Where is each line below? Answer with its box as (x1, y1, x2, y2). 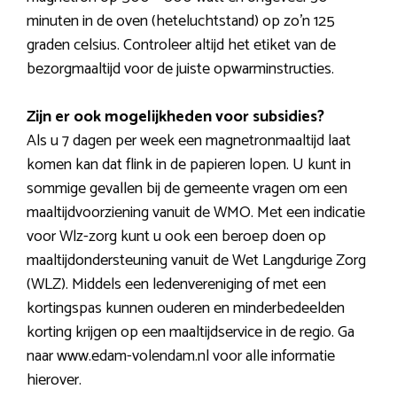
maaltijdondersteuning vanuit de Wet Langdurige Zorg (27, 247, 366, 275)
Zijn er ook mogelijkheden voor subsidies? (27, 104, 324, 131)
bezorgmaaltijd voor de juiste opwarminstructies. (27, 56, 334, 83)
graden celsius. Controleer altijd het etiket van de (27, 32, 336, 59)
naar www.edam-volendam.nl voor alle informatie (27, 343, 335, 370)
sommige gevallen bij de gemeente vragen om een (27, 175, 347, 203)
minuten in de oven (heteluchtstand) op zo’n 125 (27, 8, 335, 35)
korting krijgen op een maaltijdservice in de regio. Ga (27, 319, 354, 346)
